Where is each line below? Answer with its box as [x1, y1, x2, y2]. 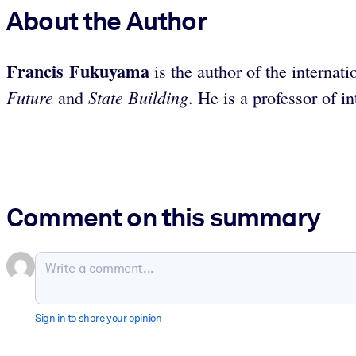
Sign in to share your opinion [35, 312, 162, 325]
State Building [88, 85, 188, 110]
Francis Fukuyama [6, 58, 149, 85]
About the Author [6, 4, 207, 37]
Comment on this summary [6, 201, 320, 234]
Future [6, 85, 53, 110]
